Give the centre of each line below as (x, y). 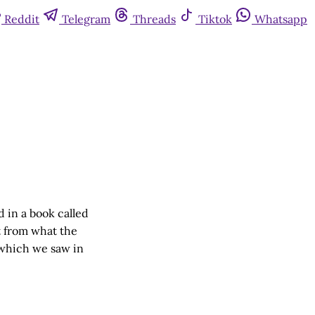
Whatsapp (281, 19)
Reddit (22, 19)
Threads (154, 19)
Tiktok (215, 19)
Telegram (86, 19)
